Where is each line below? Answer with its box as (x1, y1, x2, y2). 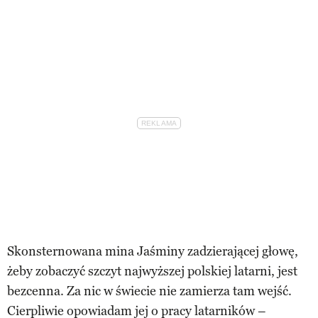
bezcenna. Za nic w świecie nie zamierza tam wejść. (7, 283, 292, 299)
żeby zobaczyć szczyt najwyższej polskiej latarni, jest (7, 263, 297, 279)
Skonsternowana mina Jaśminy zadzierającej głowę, (7, 243, 298, 259)
